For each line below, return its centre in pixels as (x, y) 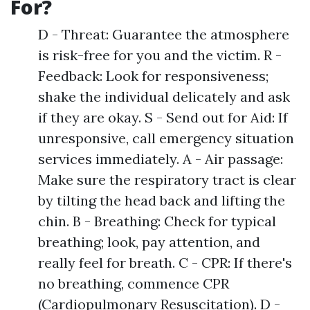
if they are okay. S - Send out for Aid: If (163, 117)
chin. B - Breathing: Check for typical (157, 221)
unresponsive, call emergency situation (166, 138)
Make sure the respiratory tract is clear (167, 180)
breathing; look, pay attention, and (149, 242)
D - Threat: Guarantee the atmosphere (164, 34)
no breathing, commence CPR (134, 283)
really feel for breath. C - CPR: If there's (165, 263)
